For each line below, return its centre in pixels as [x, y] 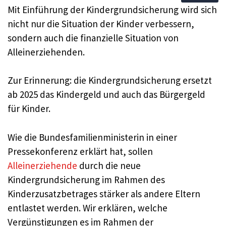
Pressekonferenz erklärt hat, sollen [80, 151]
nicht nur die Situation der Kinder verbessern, [101, 23]
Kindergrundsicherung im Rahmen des [86, 179]
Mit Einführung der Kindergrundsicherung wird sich [112, 9]
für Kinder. [29, 109]
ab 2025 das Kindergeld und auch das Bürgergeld [106, 95]
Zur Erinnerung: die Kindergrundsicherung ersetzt [110, 80]
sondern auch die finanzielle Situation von [93, 38]
